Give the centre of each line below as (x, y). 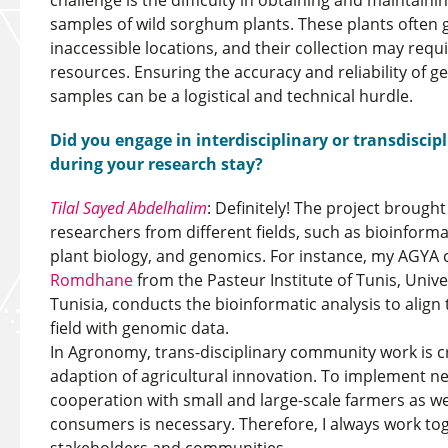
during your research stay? (156, 164)
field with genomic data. (139, 328)
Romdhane (91, 280)
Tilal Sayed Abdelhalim (128, 208)
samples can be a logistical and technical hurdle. (231, 96)
